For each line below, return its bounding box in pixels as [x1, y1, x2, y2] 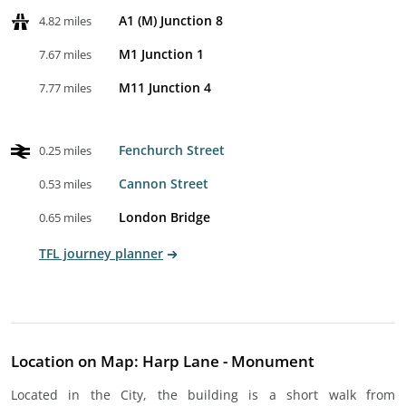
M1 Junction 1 [119, 45, 204, 63]
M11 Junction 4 [119, 79, 211, 96]
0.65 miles [39, 209, 92, 226]
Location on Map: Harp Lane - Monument [11, 351, 314, 372]
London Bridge [119, 208, 210, 226]
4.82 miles [39, 13, 92, 29]
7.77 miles [39, 80, 92, 96]
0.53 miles [39, 176, 92, 192]
